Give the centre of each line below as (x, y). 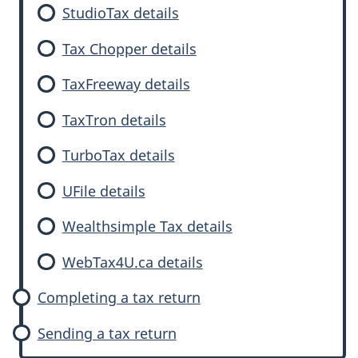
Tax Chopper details (129, 48)
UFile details (103, 191)
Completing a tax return (119, 297)
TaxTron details (114, 119)
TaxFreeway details (126, 84)
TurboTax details (118, 155)
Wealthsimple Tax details (147, 226)
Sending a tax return (107, 333)
